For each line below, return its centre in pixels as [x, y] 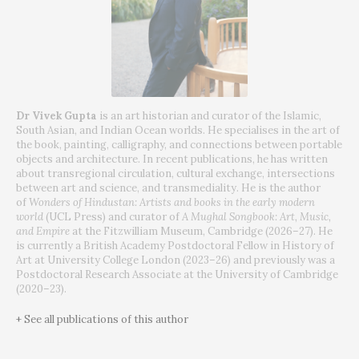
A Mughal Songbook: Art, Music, [256, 217]
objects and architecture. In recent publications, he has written [172, 159]
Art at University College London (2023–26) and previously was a [175, 260]
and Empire [44, 232]
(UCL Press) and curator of [114, 217]
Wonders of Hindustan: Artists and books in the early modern [172, 203]
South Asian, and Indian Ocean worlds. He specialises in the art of [178, 131]
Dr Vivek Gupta [56, 116]
